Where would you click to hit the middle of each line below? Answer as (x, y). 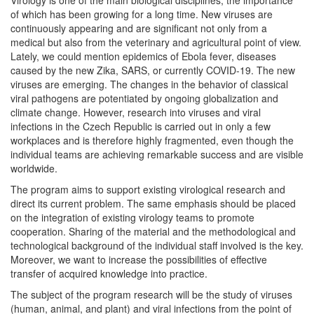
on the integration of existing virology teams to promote (132, 217)
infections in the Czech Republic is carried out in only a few (141, 126)
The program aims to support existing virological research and (148, 189)
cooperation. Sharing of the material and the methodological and (153, 231)
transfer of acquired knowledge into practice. (109, 273)
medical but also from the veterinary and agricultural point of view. (156, 42)
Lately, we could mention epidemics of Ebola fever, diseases (143, 56)
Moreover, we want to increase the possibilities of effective (139, 259)
